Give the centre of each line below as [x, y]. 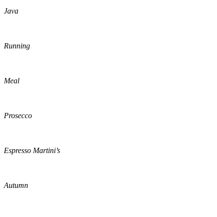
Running [17, 46]
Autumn [16, 186]
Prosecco [18, 116]
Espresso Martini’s [32, 151]
